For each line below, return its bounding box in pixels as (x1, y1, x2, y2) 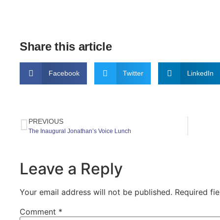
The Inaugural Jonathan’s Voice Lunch (28, 127, 131, 135)
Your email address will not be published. (20, 187, 172, 197)
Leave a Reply (20, 159, 123, 178)
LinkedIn (187, 69, 214, 77)
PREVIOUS (28, 117, 63, 125)
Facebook (48, 69, 80, 77)
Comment (20, 206, 58, 217)
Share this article (20, 39, 112, 53)
